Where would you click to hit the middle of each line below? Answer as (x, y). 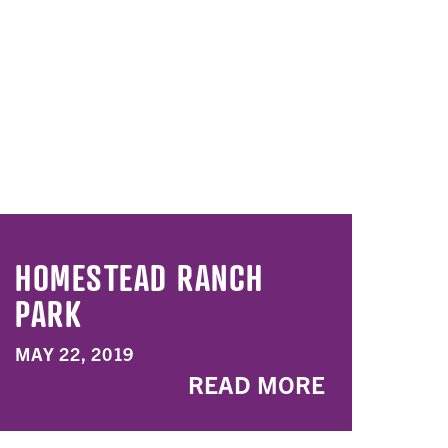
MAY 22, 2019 (74, 353)
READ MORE (256, 384)
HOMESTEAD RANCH (139, 277)
